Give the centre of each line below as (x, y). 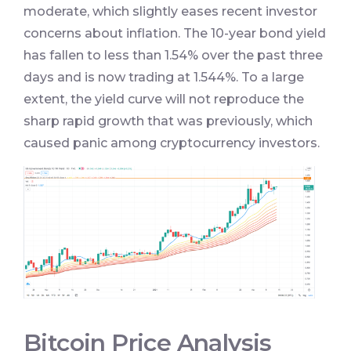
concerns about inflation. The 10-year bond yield (175, 34)
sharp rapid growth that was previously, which (168, 121)
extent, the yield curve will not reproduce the (164, 100)
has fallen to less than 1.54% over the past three (173, 56)
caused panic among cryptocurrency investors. (172, 143)
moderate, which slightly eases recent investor (170, 12)
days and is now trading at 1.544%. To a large (164, 78)
